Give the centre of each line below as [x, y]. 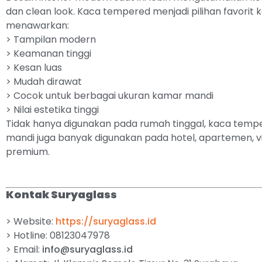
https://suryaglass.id [106, 221]
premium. [28, 152]
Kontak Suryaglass [61, 194]
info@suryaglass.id [87, 249]
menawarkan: [37, 25]
